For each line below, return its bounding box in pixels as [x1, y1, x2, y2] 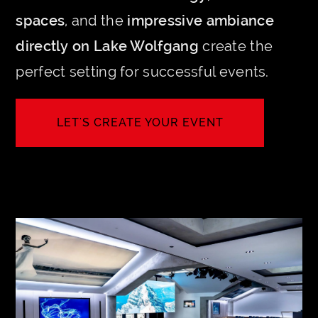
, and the [65, 12, 128, 30]
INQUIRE [114, 129, 166, 143]
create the [198, 38, 273, 55]
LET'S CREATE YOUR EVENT [56, 116, 224, 130]
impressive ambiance [127, 12, 274, 30]
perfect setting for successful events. [16, 63, 269, 81]
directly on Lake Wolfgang [16, 38, 199, 55]
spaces [16, 12, 65, 30]
